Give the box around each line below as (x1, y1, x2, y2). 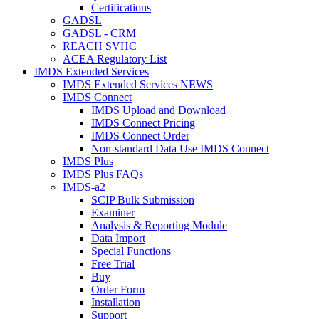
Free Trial (91, 257, 135, 270)
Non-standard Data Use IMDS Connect (91, 142, 269, 155)
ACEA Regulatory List (63, 52, 167, 65)
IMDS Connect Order (91, 129, 189, 142)
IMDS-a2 (63, 180, 105, 193)
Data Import (91, 231, 145, 244)
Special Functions (91, 244, 171, 257)
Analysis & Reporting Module (91, 219, 227, 231)
